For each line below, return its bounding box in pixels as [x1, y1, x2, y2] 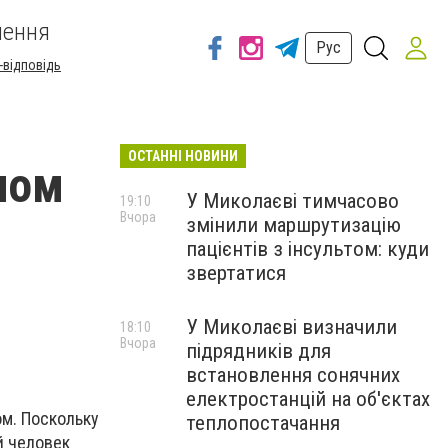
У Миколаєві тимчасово [186, 189, 399, 213]
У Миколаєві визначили [186, 315, 397, 339]
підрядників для [186, 339, 331, 363]
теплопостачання [186, 411, 340, 435]
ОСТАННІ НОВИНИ [128, 148, 238, 164]
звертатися [186, 261, 286, 285]
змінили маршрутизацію [186, 213, 401, 237]
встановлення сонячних [186, 363, 400, 387]
